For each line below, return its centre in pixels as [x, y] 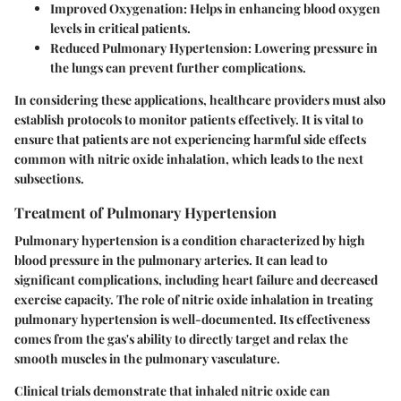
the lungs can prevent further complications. [178, 67]
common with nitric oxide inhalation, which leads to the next [189, 158]
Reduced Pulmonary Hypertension [149, 47]
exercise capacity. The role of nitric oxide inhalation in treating [194, 299]
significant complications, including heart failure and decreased [196, 279]
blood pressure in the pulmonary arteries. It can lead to [171, 260]
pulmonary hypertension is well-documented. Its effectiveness [192, 319]
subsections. [49, 178]
